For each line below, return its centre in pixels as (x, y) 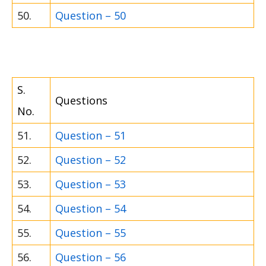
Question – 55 (91, 233)
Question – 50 (91, 16)
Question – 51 (91, 136)
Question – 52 (91, 160)
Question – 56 (91, 257)
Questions (81, 101)
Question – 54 (91, 209)
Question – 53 (91, 184)
